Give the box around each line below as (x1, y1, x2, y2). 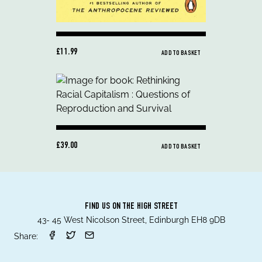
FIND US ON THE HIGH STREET (84, 202, 178, 212)
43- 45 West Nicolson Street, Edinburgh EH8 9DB (37, 215, 225, 225)
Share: (14, 231, 38, 241)
